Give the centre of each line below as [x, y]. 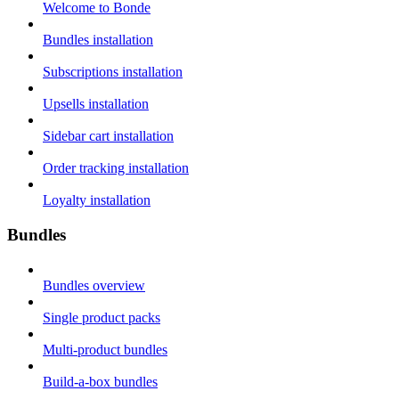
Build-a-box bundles [100, 381]
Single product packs [102, 317]
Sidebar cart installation [108, 136]
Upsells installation [96, 104]
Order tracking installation [116, 168]
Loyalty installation [97, 200]
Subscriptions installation [113, 72]
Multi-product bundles [105, 349]
